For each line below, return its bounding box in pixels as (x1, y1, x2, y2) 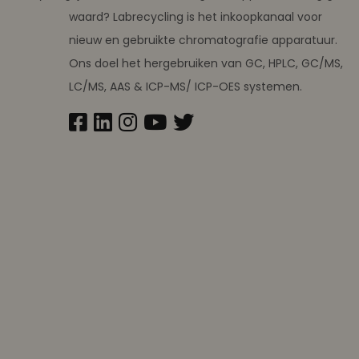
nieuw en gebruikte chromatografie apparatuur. (69, 31, 337, 48)
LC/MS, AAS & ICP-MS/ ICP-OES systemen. (69, 78, 302, 95)
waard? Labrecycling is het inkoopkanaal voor (69, 8, 322, 25)
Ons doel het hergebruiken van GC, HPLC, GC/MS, (69, 54, 343, 71)
